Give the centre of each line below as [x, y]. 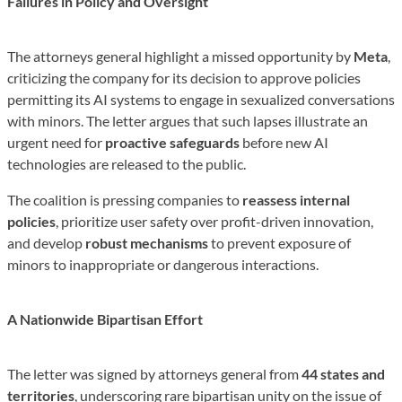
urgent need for [56, 142]
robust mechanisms [147, 242]
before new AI [284, 142]
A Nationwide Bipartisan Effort [105, 319]
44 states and [343, 374]
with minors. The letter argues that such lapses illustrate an [188, 120]
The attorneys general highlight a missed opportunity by [180, 56]
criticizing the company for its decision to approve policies [184, 77]
